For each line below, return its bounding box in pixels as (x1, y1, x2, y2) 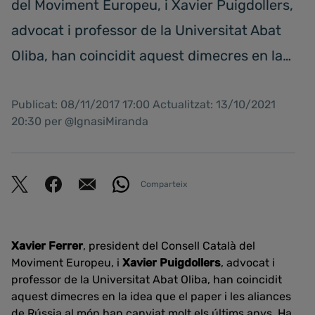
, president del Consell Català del (83, 239, 255, 252)
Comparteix (141, 179, 187, 189)
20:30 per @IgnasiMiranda (11, 115, 148, 128)
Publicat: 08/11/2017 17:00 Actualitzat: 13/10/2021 (11, 98, 276, 111)
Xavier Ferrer (11, 239, 83, 252)
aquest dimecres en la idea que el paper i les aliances (11, 290, 291, 303)
